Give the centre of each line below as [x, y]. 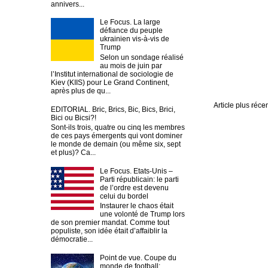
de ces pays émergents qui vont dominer [117, 136]
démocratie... [72, 240]
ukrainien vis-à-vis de [134, 39]
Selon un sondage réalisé [141, 57]
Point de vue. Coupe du [138, 258]
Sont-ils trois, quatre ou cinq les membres [118, 128]
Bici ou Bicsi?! [74, 118]
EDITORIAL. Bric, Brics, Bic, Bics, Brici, [113, 109]
